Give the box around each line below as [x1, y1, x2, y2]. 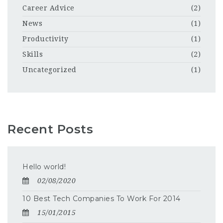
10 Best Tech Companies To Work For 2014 [22, 194, 181, 203]
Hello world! [22, 162, 66, 171]
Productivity [22, 35, 68, 43]
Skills [22, 50, 43, 59]
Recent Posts [7, 121, 93, 136]
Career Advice [22, 4, 75, 12]
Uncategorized [22, 66, 77, 74]
